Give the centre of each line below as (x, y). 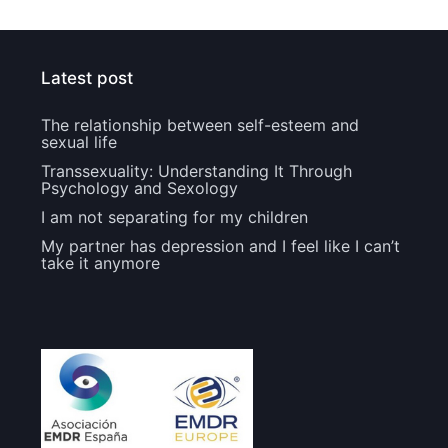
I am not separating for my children (174, 217)
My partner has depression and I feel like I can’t (220, 246)
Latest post (86, 78)
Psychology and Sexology (139, 188)
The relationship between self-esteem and (199, 125)
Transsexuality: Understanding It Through (196, 171)
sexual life (78, 142)
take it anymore (100, 263)
